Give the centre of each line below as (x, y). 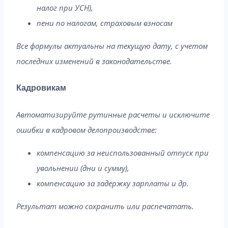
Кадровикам (41, 88)
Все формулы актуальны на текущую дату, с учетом (112, 46)
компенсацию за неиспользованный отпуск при (123, 152)
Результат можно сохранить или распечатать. (105, 206)
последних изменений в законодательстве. (94, 61)
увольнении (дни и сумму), (83, 168)
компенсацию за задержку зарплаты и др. (113, 183)
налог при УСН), (65, 8)
